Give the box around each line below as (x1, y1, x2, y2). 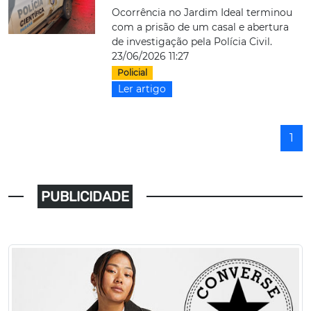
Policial (117, 67, 148, 78)
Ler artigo (118, 83, 167, 96)
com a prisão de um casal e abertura (112, 21, 289, 33)
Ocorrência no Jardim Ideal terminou (112, 6, 293, 19)
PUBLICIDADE (41, 188, 130, 205)
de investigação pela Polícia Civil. (112, 35, 273, 48)
